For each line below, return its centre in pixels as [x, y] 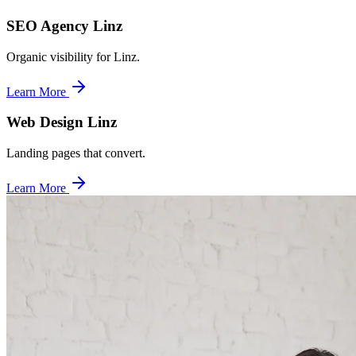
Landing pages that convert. [76, 153]
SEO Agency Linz [64, 25]
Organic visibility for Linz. [73, 56]
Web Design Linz [62, 122]
